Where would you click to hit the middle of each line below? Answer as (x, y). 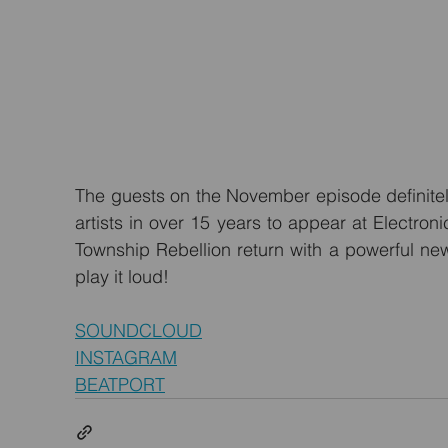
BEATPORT (120, 384)
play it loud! (122, 276)
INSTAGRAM (126, 357)
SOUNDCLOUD (138, 330)
